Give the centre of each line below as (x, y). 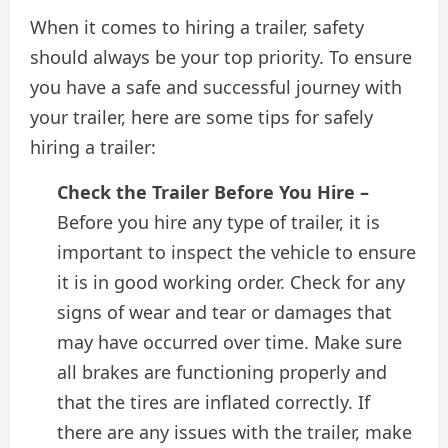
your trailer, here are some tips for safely (201, 116)
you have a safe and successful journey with (216, 86)
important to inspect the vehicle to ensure (236, 251)
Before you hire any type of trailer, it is (218, 221)
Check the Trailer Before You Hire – (213, 191)
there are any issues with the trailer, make (234, 431)
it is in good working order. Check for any (231, 281)
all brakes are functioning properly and (222, 371)
